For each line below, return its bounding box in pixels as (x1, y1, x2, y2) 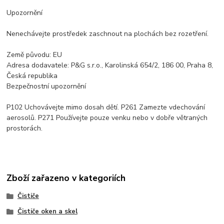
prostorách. (6, 123, 43, 133)
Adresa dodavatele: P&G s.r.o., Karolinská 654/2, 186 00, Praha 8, (6, 60, 213, 70)
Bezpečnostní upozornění (6, 81, 86, 91)
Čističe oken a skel (17, 207, 77, 216)
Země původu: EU (6, 49, 62, 59)
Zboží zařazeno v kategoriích (6, 172, 126, 184)
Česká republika (6, 70, 58, 80)
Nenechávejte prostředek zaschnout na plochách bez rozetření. (6, 28, 209, 38)
